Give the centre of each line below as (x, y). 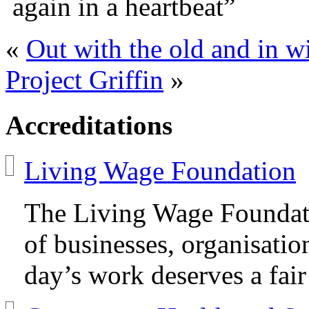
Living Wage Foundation (160, 171)
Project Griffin (84, 79)
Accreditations (89, 125)
